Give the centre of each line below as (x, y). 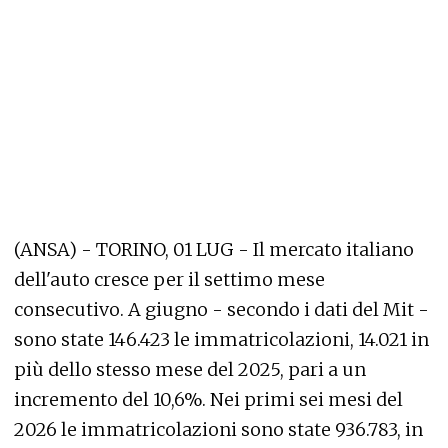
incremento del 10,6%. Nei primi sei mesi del (208, 399)
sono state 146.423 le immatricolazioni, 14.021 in (221, 339)
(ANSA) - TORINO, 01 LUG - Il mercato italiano (214, 249)
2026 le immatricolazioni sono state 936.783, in (218, 429)
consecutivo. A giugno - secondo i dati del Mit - (221, 309)
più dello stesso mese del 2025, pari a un (190, 369)
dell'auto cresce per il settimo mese (169, 279)
